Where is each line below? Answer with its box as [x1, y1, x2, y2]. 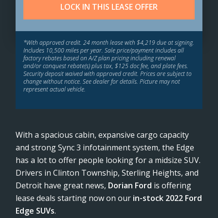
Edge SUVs [16, 205, 54, 216]
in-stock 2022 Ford [133, 193, 202, 203]
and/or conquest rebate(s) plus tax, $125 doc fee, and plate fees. [23, 62, 188, 70]
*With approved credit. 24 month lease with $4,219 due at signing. [23, 38, 194, 47]
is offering [152, 180, 191, 191]
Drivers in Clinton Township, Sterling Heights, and [16, 167, 199, 178]
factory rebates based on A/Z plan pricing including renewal [23, 54, 176, 62]
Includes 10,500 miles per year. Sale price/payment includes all [23, 46, 184, 54]
